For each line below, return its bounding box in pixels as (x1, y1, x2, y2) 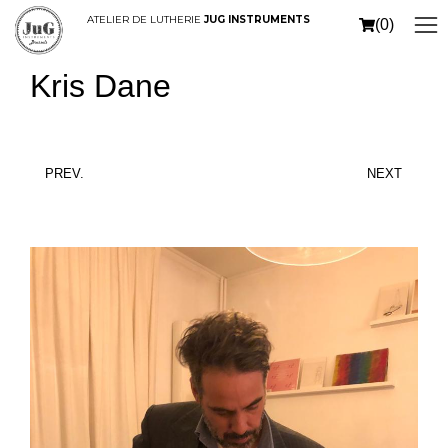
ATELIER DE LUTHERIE (87, 13, 205, 27)
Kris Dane (30, 68, 171, 104)
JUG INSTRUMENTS (204, 13, 311, 27)
